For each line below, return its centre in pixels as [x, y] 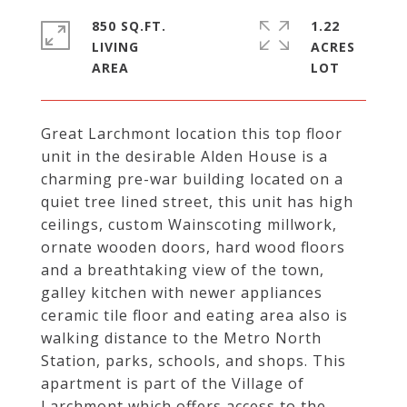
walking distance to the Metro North [181, 338]
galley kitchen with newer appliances [182, 293]
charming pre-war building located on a [192, 179]
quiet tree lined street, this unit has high [197, 202]
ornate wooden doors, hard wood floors [193, 247]
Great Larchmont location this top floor [192, 134]
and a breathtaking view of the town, [183, 270]
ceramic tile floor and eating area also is [194, 315]
